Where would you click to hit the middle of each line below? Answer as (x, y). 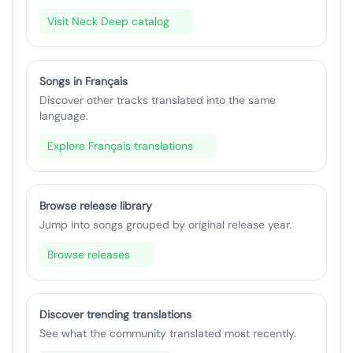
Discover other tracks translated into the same (158, 100)
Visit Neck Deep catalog (108, 22)
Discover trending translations (115, 315)
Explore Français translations (120, 146)
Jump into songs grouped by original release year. (165, 225)
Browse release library (96, 206)
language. (64, 116)
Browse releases (89, 255)
